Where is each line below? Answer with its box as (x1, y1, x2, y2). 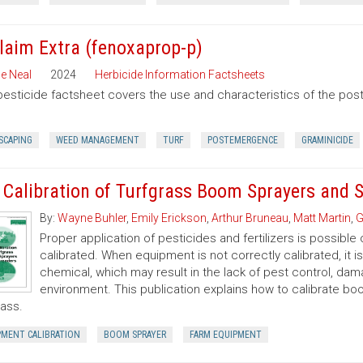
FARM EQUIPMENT (189, 329, 262, 340)
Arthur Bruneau (211, 211, 289, 224)
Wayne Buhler (58, 211, 127, 224)
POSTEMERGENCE (207, 135, 278, 146)
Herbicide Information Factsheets (94, 68, 265, 81)
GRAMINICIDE (301, 135, 353, 146)
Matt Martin (293, 211, 352, 224)
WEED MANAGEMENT (55, 135, 139, 146)
